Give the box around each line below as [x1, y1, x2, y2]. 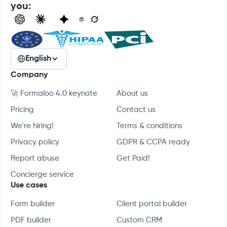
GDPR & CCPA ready [117, 138, 190, 146]
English [25, 55, 51, 63]
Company [11, 71, 48, 79]
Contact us [117, 106, 156, 113]
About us [117, 90, 148, 97]
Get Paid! [117, 155, 150, 162]
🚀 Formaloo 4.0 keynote [11, 90, 97, 97]
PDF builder [11, 216, 51, 224]
